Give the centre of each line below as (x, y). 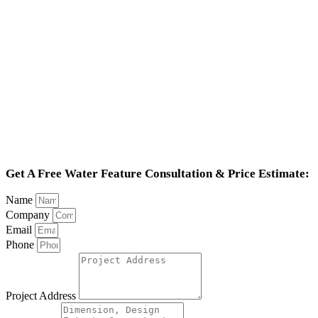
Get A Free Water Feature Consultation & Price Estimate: (158, 174)
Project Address (42, 296)
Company (29, 215)
